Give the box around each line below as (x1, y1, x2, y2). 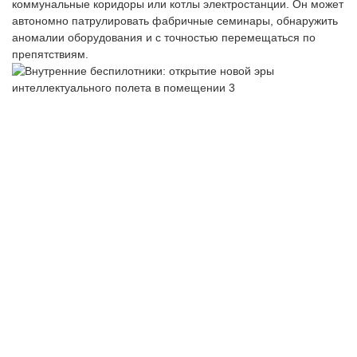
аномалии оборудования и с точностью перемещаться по (12, 31, 316, 45)
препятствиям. (12, 48, 88, 61)
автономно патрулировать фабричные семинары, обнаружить (12, 14, 338, 28)
